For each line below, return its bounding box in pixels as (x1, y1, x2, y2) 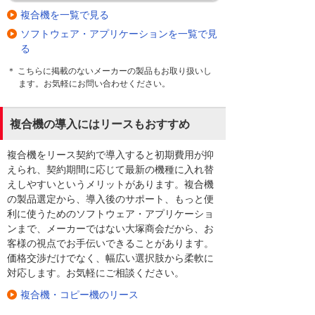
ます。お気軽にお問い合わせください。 (18, 78, 171, 89)
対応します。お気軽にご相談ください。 (7, 266, 184, 278)
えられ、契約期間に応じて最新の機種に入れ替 (7, 163, 214, 175)
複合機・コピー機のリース (20, 288, 139, 300)
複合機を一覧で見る (20, 8, 109, 20)
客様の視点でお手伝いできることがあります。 (7, 237, 214, 249)
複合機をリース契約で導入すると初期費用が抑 (7, 148, 214, 160)
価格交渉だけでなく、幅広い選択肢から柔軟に (7, 252, 214, 264)
